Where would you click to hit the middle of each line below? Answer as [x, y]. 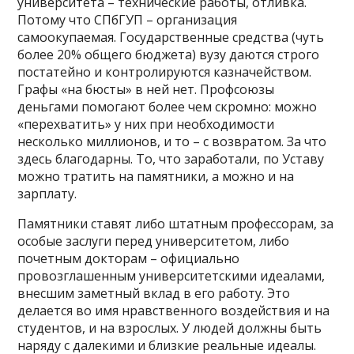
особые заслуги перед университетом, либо [154, 241]
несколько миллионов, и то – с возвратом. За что [172, 142]
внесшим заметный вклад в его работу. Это [154, 294]
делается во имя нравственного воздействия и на [174, 311]
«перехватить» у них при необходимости [146, 124]
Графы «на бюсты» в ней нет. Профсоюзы [146, 90]
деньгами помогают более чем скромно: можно [168, 107]
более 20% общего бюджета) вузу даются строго [169, 55]
